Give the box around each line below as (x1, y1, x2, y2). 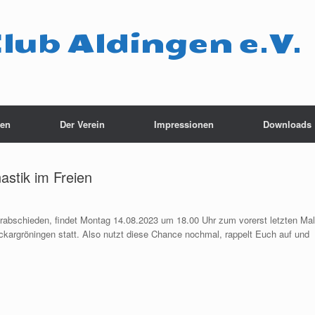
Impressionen (154, 117, 214, 131)
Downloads (263, 117, 311, 131)
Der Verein (60, 117, 105, 131)
